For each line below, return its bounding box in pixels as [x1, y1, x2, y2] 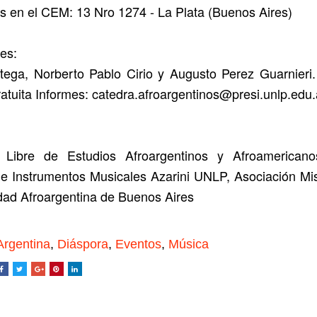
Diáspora [57, 237, 108, 251]
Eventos [115, 237, 161, 251]
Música [168, 237, 209, 251]
